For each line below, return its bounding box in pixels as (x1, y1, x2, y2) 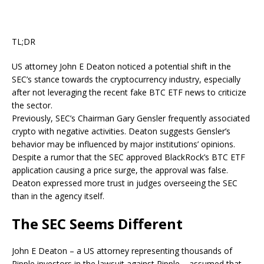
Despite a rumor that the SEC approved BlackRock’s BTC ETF (12, 151, 245, 163)
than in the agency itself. (12, 190, 104, 202)
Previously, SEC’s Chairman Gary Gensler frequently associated (12, 113, 250, 124)
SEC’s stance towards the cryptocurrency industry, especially (12, 74, 240, 85)
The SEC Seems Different (12, 214, 183, 233)
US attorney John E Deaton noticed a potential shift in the (12, 61, 231, 72)
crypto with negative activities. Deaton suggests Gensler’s (12, 126, 230, 137)
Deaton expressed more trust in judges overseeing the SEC (12, 177, 237, 189)
